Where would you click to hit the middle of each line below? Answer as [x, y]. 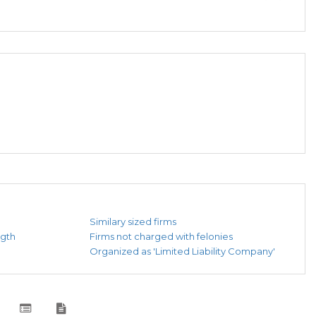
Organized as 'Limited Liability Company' [182, 251]
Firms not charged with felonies [161, 237]
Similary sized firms [133, 222]
